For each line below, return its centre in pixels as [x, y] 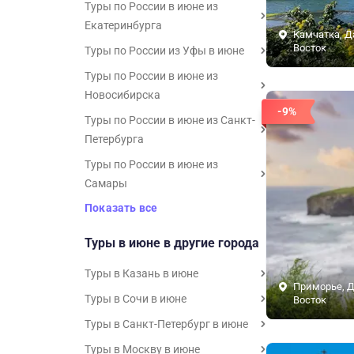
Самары [106, 183]
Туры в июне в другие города [172, 243]
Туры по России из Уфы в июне [164, 51]
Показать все [121, 208]
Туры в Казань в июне [141, 273]
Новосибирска [122, 95]
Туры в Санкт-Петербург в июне [166, 324]
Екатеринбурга [123, 25]
